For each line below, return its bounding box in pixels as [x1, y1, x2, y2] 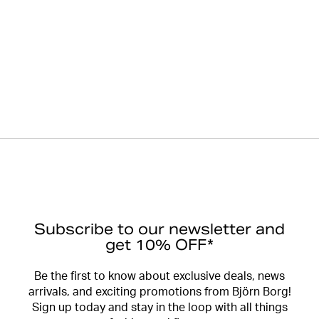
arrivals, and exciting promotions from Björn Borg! [28, 288, 291, 299]
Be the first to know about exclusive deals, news [34, 272, 285, 283]
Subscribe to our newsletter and [34, 220, 285, 239]
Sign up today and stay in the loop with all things [31, 303, 288, 315]
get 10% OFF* [105, 236, 214, 254]
